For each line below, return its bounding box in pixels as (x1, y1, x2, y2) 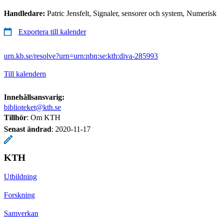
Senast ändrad (4, 124, 51, 133)
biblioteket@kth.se (4, 103, 61, 111)
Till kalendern (4, 69, 46, 78)
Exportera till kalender (18, 27, 86, 36)
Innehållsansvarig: (4, 93, 64, 101)
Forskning (4, 190, 35, 199)
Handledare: (4, 9, 47, 17)
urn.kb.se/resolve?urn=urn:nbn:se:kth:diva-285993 (4, 51, 158, 60)
